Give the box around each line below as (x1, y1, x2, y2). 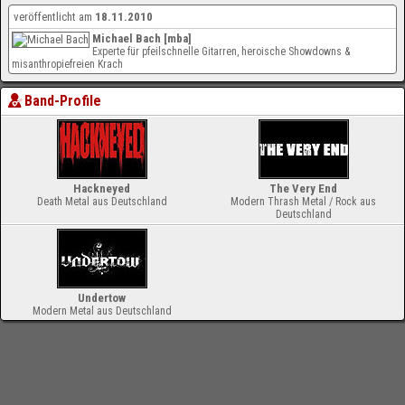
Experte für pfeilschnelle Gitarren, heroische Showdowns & (92, 45, 350, 58)
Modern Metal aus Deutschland (32, 305, 172, 317)
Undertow (78, 291, 126, 305)
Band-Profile (24, 92, 102, 109)
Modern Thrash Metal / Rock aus (231, 195, 376, 208)
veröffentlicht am (14, 10, 95, 24)
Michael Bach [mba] (92, 32, 192, 45)
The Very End (269, 182, 337, 195)
